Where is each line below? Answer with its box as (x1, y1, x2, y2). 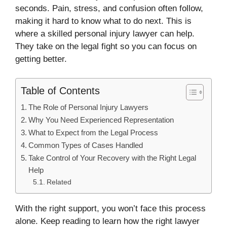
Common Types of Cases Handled (28, 141, 143, 150)
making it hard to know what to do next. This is (15, 16, 192, 26)
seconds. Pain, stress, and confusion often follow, (15, 3, 203, 13)
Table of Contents (21, 85, 100, 97)
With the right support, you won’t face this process (15, 204, 206, 214)
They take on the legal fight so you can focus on (15, 41, 197, 51)
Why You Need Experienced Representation (28, 116, 174, 125)
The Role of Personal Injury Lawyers (28, 103, 149, 112)
